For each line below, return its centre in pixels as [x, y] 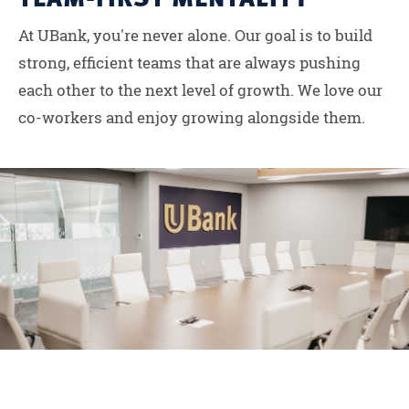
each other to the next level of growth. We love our [200, 89]
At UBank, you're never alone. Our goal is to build [195, 35]
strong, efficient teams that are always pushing [189, 62]
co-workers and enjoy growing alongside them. [194, 117]
